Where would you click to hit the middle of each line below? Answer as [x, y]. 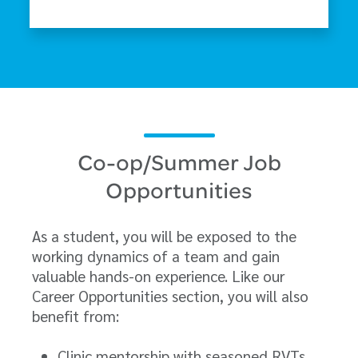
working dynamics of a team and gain [156, 255]
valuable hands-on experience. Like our [158, 275]
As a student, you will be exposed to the [164, 235]
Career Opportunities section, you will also [170, 295]
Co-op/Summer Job [179, 165]
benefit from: [76, 315]
